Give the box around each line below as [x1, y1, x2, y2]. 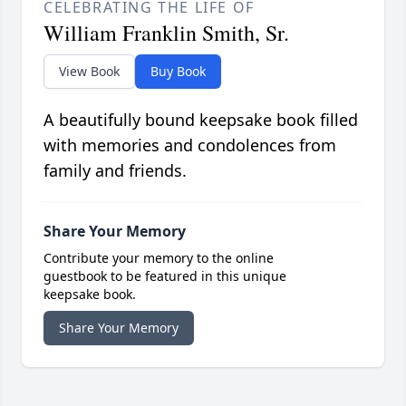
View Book [59, 63, 120, 81]
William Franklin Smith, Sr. [43, 18, 289, 48]
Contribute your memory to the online [43, 249, 274, 267]
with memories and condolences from [43, 134, 336, 157]
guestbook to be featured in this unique [43, 267, 286, 285]
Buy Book [150, 63, 206, 81]
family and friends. [43, 159, 187, 182]
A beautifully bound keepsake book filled [43, 109, 358, 131]
